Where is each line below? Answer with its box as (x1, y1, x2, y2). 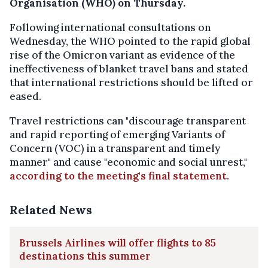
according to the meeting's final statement (10, 169, 227, 183)
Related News (10, 202, 92, 218)
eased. (10, 90, 41, 103)
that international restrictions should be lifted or (10, 76, 253, 90)
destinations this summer (19, 249, 151, 263)
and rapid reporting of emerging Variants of (10, 128, 225, 142)
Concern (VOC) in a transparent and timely (10, 142, 220, 156)
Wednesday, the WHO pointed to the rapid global (10, 35, 251, 48)
